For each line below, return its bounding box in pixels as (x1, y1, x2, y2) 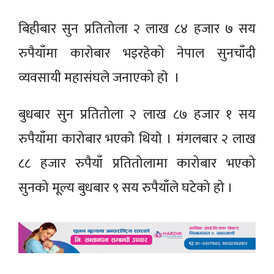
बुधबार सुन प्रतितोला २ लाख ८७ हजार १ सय (18, 103, 256, 127)
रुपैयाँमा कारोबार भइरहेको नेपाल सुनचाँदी (18, 42, 256, 65)
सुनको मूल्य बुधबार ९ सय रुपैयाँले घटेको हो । (18, 177, 233, 200)
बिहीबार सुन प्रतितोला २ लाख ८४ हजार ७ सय (18, 18, 256, 41)
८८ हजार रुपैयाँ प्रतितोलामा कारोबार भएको (18, 152, 256, 176)
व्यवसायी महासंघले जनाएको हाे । (18, 67, 180, 90)
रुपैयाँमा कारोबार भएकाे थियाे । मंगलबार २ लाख (18, 128, 256, 151)
